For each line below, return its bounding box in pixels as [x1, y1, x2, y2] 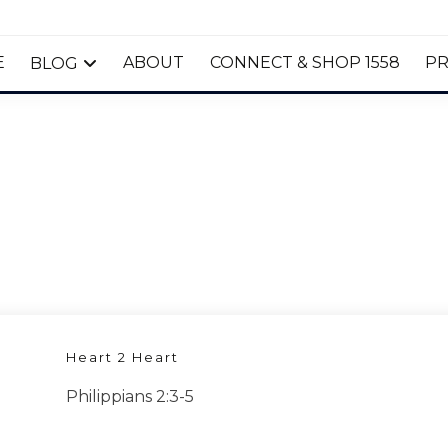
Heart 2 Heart [65, 348, 179, 365]
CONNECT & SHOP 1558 [209, 53, 400, 73]
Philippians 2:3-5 [65, 386, 194, 406]
